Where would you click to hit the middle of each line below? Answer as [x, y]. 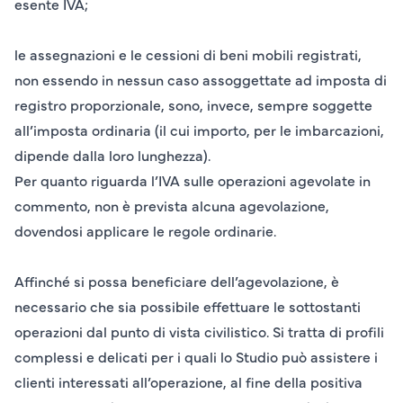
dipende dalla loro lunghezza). [112, 155]
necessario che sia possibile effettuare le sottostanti [188, 306]
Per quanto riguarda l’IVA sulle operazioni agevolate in [193, 180]
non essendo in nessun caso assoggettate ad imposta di [201, 80]
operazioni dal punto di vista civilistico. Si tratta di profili [199, 331]
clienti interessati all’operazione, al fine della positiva [188, 382]
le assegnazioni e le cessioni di [117, 54]
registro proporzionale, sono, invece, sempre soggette [193, 105]
